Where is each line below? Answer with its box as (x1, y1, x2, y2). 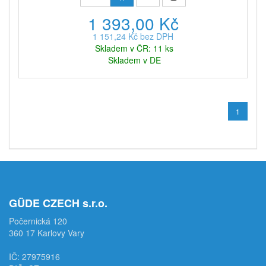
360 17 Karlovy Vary (9, 227, 84, 239)
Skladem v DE (107, 54, 161, 66)
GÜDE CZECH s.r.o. (9, 195, 107, 211)
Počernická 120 (9, 215, 67, 227)
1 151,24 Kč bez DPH (93, 30, 173, 43)
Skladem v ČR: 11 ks (95, 42, 173, 55)
